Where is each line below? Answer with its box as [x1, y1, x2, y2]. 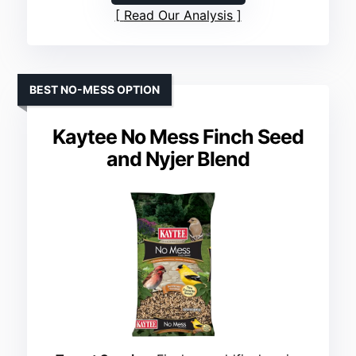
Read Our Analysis [123, 7, 233, 24]
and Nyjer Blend [106, 147, 250, 172]
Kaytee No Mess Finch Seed [52, 125, 304, 149]
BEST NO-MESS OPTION [29, 83, 161, 97]
